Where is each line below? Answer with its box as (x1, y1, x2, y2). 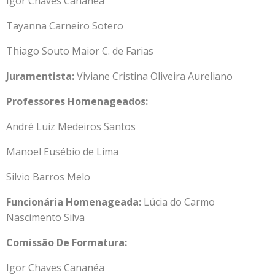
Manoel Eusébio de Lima (6, 144, 121, 158)
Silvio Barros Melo (6, 169, 90, 184)
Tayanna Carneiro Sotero (6, 18, 123, 33)
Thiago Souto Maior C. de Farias (6, 44, 153, 58)
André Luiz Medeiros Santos (6, 119, 138, 133)
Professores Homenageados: (6, 94, 148, 108)
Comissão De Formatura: (6, 235, 127, 249)
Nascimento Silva (6, 210, 85, 224)
